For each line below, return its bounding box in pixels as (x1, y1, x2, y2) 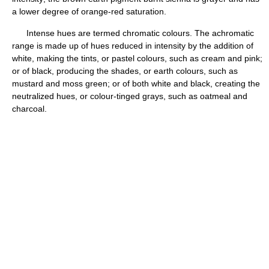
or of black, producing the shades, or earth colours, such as (12, 65, 238, 76)
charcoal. (12, 103, 47, 113)
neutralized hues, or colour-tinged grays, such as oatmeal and (12, 91, 247, 101)
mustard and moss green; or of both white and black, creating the (12, 78, 260, 88)
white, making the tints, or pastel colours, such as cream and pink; (12, 53, 262, 63)
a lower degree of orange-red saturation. (12, 6, 166, 16)
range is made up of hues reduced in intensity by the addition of (12, 40, 253, 50)
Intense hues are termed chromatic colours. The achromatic (12, 28, 254, 38)
